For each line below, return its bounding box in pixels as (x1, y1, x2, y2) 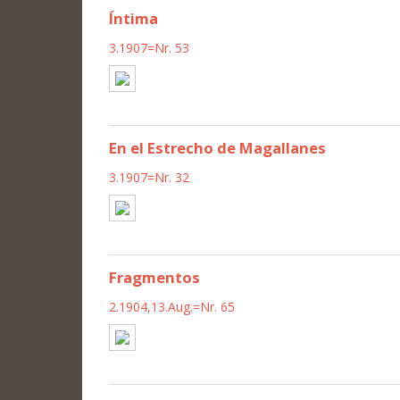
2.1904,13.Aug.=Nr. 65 (109, 297, 235, 315)
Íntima (109, 7, 158, 29)
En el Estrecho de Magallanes (109, 137, 326, 158)
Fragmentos (109, 266, 200, 287)
